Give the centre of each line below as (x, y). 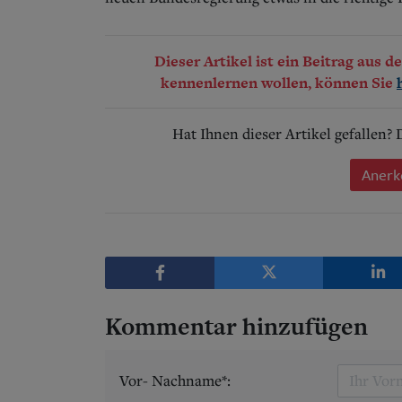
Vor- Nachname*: (175, 380)
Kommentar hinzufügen (236, 326)
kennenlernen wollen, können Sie (279, 82)
